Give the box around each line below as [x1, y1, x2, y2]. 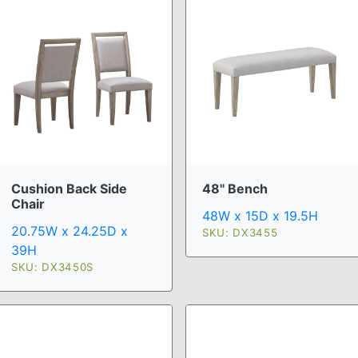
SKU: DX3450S [11, 261, 93, 274]
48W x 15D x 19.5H [202, 208, 318, 225]
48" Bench [202, 181, 268, 197]
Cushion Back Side [11, 181, 127, 197]
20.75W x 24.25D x [11, 223, 128, 240]
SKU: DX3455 [202, 226, 278, 240]
